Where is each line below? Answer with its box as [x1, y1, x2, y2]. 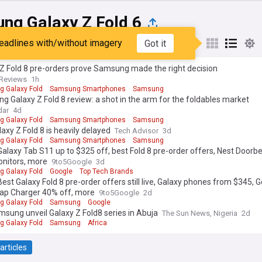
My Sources [69, 39, 112, 48]
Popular [17, 39, 46, 48]
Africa [88, 219, 107, 227]
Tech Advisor [115, 126, 158, 135]
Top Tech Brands [80, 167, 133, 175]
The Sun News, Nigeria [162, 209, 237, 218]
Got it [144, 37, 166, 49]
